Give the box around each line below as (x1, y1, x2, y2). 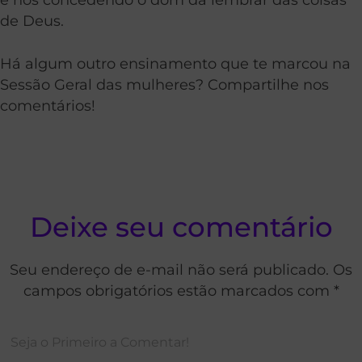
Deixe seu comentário (29, 210, 333, 245)
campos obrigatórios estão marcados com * (23, 282, 339, 300)
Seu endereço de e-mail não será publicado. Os (10, 261, 352, 279)
